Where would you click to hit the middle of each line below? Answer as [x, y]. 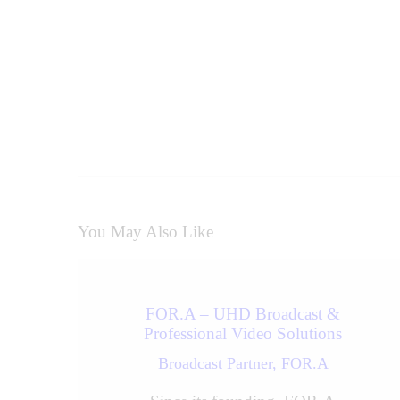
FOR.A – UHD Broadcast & [243, 313]
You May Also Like [146, 232]
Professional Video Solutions [243, 333]
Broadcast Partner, [219, 363]
